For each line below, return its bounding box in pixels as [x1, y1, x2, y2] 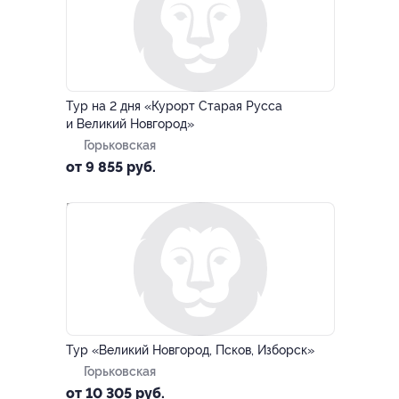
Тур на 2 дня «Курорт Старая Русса [66, 99, 282, 113]
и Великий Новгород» [66, 117, 194, 131]
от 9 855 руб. [66, 159, 156, 175]
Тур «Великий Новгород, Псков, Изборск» [66, 343, 314, 357]
